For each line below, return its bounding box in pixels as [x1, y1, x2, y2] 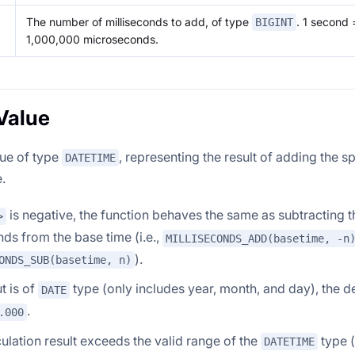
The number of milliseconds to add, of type [26, 14, 252, 29]
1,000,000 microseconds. [26, 32, 158, 47]
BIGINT [255, 16, 293, 29]
